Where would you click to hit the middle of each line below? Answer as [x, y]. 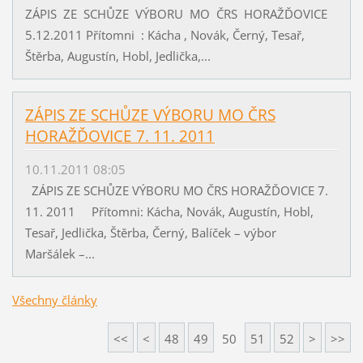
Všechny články [54, 299]
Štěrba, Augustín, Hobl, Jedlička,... [117, 56]
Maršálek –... [60, 253]
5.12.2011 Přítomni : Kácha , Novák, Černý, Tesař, [164, 35]
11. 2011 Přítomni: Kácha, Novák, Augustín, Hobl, [169, 211]
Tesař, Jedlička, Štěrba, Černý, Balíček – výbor [176, 232]
